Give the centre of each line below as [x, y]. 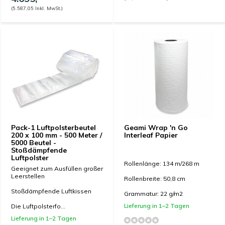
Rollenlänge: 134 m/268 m [162, 163]
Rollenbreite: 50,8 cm [155, 179]
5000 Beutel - [34, 143]
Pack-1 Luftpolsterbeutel [53, 128]
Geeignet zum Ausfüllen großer [57, 168]
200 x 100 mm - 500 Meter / [57, 135]
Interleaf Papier [151, 135]
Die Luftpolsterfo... [38, 206]
